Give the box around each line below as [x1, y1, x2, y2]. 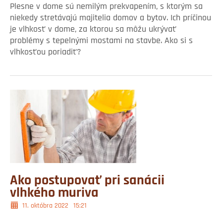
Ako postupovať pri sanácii [10, 174, 165, 188]
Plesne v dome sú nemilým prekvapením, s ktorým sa [10, 2, 203, 12]
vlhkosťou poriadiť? [10, 48, 81, 57]
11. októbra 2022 [22, 202, 68, 210]
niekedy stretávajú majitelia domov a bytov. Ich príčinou [10, 13, 211, 23]
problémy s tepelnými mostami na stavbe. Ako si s [10, 36, 193, 46]
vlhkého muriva [10, 186, 99, 201]
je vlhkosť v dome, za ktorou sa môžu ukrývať [10, 25, 176, 35]
